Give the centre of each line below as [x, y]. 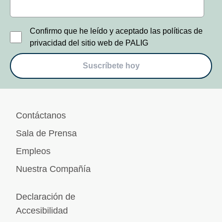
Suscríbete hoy [111, 66]
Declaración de [46, 197]
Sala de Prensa [46, 134]
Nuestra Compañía [53, 169]
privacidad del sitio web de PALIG [89, 43]
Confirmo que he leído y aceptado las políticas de [116, 31]
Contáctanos [41, 116]
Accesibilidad [42, 211]
